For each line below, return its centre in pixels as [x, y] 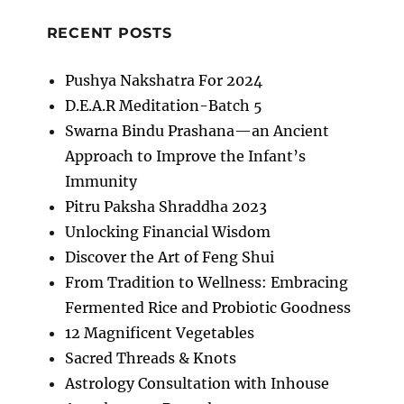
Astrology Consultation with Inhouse [197, 383]
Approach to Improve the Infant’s [185, 156]
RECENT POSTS [109, 32]
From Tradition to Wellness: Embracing [206, 282]
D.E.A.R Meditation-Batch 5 [163, 105]
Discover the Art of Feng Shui [169, 257]
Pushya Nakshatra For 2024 [163, 80]
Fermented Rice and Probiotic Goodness [207, 307]
